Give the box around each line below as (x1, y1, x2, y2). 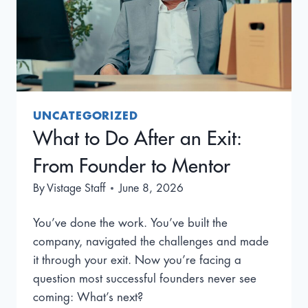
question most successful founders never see (33, 272, 256, 285)
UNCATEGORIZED (33, 110, 138, 122)
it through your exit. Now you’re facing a (33, 254, 241, 266)
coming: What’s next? (33, 291, 143, 303)
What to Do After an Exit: (33, 129, 242, 148)
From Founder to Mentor (33, 156, 230, 176)
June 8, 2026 (119, 182, 184, 194)
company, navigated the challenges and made (33, 235, 269, 247)
